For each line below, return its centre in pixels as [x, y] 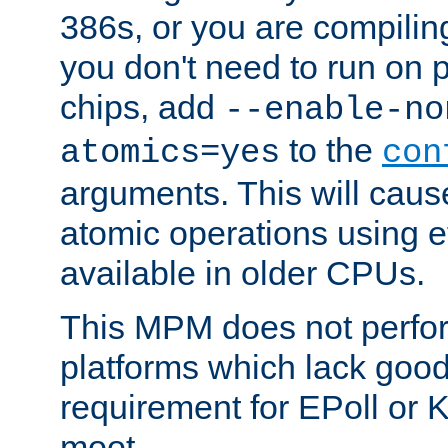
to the [331, 150]
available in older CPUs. [242, 273]
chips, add [142, 107]
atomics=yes [170, 153]
